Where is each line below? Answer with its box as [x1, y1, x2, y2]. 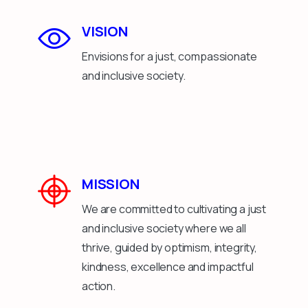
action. [82, 278, 115, 294]
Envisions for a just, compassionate [82, 48, 257, 64]
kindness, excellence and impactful [82, 258, 254, 274]
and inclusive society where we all [82, 220, 246, 236]
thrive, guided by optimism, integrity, [82, 239, 257, 255]
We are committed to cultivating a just [82, 201, 267, 217]
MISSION [82, 173, 140, 193]
